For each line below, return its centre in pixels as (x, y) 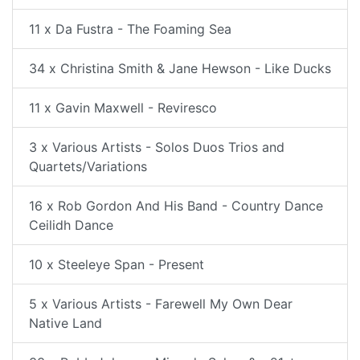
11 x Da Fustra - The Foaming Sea (130, 29)
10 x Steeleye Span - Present (117, 264)
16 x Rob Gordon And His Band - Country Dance (176, 205)
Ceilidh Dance (71, 225)
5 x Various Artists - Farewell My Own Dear (161, 303)
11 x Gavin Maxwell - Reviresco (123, 107)
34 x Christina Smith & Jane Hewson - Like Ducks (180, 68)
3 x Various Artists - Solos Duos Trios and (157, 147)
